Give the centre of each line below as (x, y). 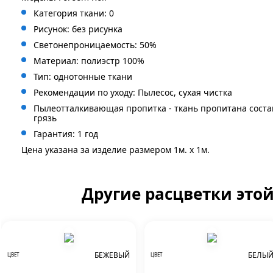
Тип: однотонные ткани (83, 76)
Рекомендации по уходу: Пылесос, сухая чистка (133, 92)
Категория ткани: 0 (74, 13)
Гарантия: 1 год (66, 134)
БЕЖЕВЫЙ (112, 255)
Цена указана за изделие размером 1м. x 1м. (115, 150)
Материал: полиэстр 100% (89, 61)
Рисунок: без (61, 29)
